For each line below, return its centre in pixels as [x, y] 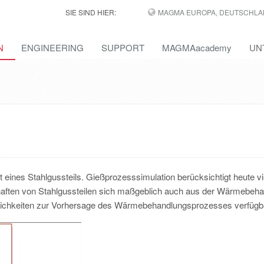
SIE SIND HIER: [90, 12]
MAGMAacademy [197, 47]
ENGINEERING [52, 47]
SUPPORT [123, 47]
